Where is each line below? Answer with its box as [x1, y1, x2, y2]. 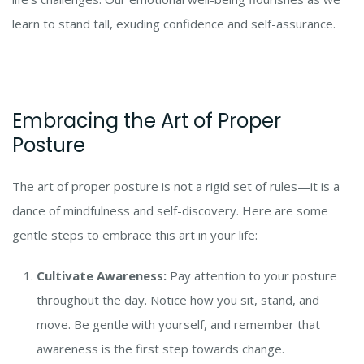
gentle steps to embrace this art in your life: [12, 227, 258, 244]
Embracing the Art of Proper [12, 107, 281, 135]
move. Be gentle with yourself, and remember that [37, 316, 320, 333]
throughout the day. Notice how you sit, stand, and [37, 292, 319, 309]
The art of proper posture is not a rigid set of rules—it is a [12, 178, 340, 195]
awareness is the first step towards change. [37, 340, 284, 357]
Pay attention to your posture [167, 267, 337, 284]
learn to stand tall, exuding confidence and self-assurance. [12, 15, 336, 32]
